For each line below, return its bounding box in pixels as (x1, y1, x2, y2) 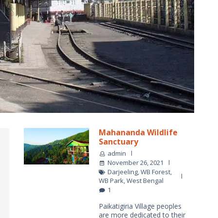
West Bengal (127, 176, 163, 185)
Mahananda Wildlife (99, 127, 178, 138)
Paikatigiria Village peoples (99, 201, 182, 211)
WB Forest (141, 167, 170, 176)
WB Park (99, 176, 124, 185)
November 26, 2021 (108, 158, 163, 167)
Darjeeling (108, 167, 138, 176)
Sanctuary (99, 136, 138, 147)
